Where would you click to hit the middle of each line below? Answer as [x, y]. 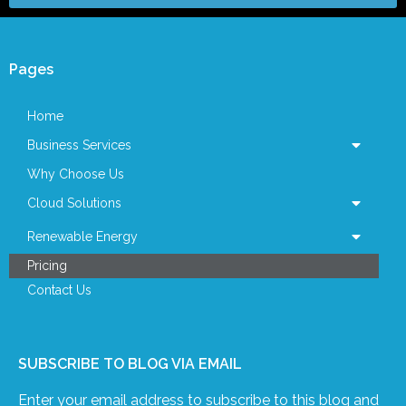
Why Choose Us [76, 174]
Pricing [47, 265]
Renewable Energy [82, 236]
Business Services [79, 145]
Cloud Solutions [74, 203]
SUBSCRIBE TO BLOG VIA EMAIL [130, 363]
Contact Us [59, 290]
